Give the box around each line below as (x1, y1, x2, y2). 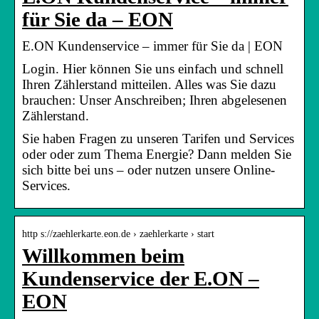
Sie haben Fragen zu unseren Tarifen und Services (22, 130, 294, 146)
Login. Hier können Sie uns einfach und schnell (22, 61, 283, 76)
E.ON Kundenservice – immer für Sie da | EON (22, 38, 283, 53)
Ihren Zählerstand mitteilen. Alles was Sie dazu (22, 76, 276, 92)
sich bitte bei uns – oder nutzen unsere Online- (22, 162, 275, 177)
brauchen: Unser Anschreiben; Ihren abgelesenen (22, 92, 287, 108)
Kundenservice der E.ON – (22, 267, 259, 290)
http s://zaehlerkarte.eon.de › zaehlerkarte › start (22, 228, 214, 239)
